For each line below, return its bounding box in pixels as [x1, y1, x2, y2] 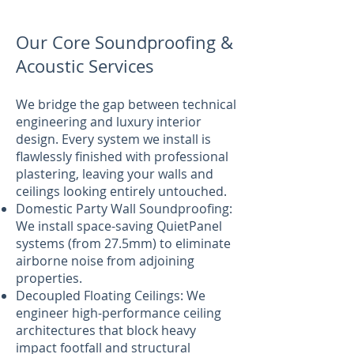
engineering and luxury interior [16, 113, 201, 130]
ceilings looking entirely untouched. [16, 183, 227, 200]
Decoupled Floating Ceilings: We [16, 287, 205, 304]
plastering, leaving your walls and [16, 165, 213, 183]
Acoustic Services [16, 55, 154, 77]
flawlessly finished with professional [16, 148, 228, 165]
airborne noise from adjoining [16, 252, 194, 269]
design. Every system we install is [16, 130, 211, 148]
